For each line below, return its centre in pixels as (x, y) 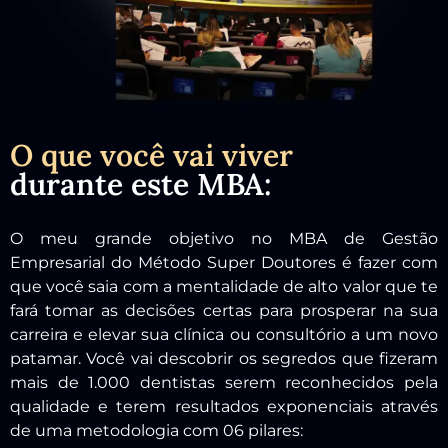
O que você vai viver (151, 154)
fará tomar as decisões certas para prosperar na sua (224, 310)
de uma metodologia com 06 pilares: (156, 430)
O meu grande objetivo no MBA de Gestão (224, 238)
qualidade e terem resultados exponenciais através (224, 406)
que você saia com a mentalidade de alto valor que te (224, 286)
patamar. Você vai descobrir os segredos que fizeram (224, 358)
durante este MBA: (141, 184)
